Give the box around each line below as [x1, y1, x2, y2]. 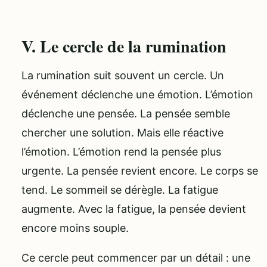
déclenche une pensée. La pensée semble [21, 107, 230, 120]
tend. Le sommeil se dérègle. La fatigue [21, 184, 218, 197]
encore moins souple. [21, 222, 129, 235]
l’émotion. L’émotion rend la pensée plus [21, 145, 221, 159]
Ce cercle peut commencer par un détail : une [21, 252, 250, 265]
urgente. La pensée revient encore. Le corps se [21, 164, 258, 178]
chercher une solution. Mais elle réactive [21, 126, 223, 139]
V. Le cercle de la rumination [21, 34, 226, 59]
